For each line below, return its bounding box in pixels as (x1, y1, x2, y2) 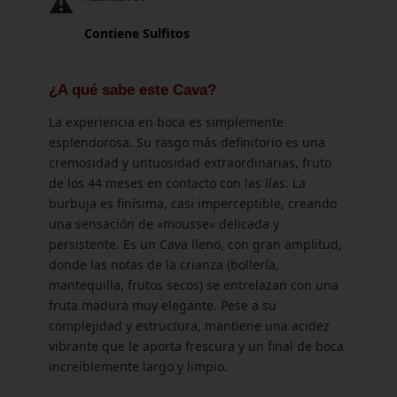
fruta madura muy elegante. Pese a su (49, 297, 276, 315)
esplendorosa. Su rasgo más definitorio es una (49, 134, 325, 152)
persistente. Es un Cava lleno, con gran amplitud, (49, 236, 342, 253)
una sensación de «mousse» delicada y (49, 215, 279, 233)
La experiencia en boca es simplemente (49, 113, 284, 131)
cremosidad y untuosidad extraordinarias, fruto (49, 154, 331, 172)
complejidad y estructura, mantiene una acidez (49, 317, 330, 335)
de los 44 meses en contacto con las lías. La (49, 175, 306, 192)
